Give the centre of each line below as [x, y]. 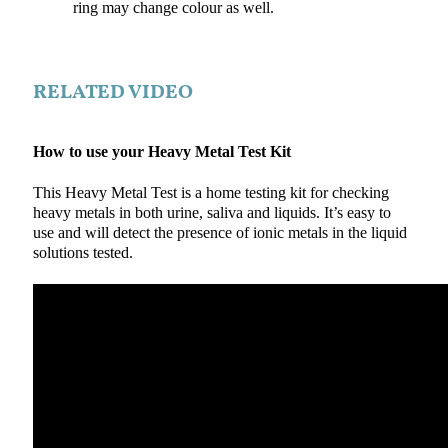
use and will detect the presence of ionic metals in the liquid [219, 233]
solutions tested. [82, 253]
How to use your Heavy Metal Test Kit [161, 152]
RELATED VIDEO [112, 92]
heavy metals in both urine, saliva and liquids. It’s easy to [211, 213]
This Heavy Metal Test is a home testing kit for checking [210, 193]
